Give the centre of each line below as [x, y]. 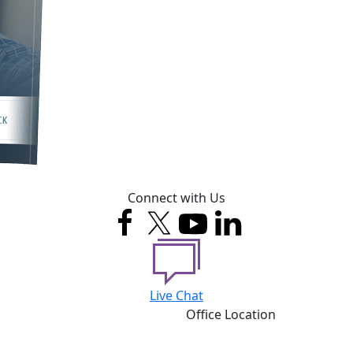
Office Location [231, 314]
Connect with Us [176, 198]
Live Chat [176, 295]
